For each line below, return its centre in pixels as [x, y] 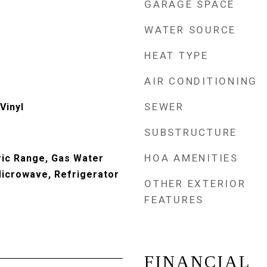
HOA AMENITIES [191, 158]
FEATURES [174, 200]
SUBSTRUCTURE [191, 132]
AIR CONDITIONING [201, 81]
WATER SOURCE [190, 30]
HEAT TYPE [176, 55]
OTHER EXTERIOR [195, 184]
